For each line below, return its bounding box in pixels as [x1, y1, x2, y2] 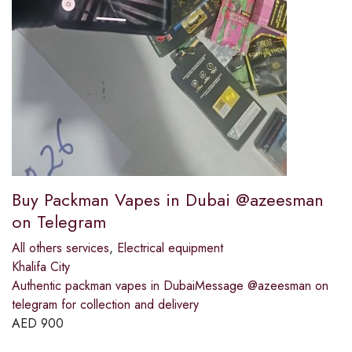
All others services [12, 239, 109, 258]
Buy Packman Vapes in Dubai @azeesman [12, 187, 324, 213]
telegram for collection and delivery [12, 295, 199, 314]
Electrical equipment [117, 239, 223, 258]
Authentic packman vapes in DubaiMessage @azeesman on [12, 277, 328, 295]
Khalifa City [12, 258, 70, 277]
